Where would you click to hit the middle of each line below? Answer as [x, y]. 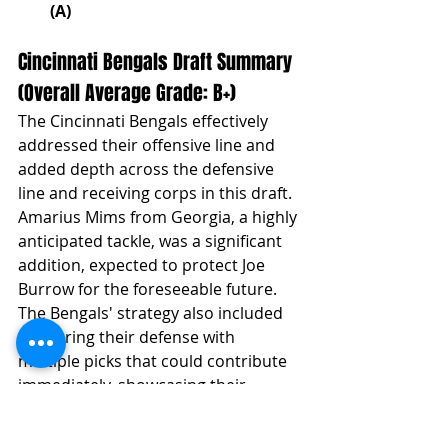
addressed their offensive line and [148, 144]
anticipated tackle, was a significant [152, 240]
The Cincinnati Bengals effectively [145, 120]
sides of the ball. [79, 432]
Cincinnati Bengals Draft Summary [157, 61]
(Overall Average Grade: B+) [127, 92]
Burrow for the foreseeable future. [149, 288]
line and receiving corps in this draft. [157, 192]
